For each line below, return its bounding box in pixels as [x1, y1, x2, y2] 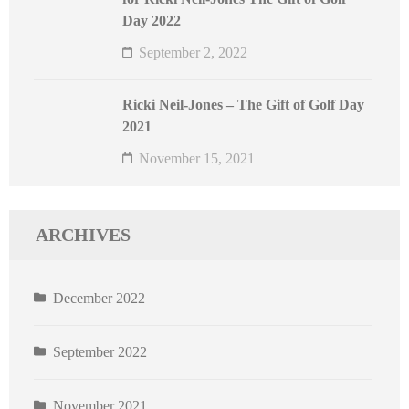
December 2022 [53, 290, 145, 307]
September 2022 [53, 344, 147, 361]
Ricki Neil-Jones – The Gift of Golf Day [122, 97, 364, 113]
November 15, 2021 [139, 151, 255, 167]
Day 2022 [122, 13, 181, 29]
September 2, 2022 [139, 45, 247, 61]
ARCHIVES [36, 225, 131, 246]
